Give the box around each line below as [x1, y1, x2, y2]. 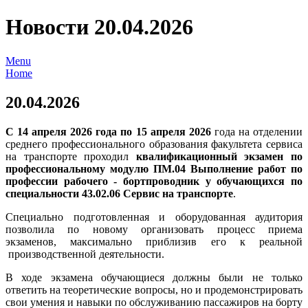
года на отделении [210, 125, 303, 137]
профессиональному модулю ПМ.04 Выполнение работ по [5, 162, 302, 175]
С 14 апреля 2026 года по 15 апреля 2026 [5, 125, 211, 137]
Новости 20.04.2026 [5, 14, 193, 40]
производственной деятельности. [5, 247, 167, 260]
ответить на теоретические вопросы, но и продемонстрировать [5, 283, 302, 296]
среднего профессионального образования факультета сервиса [5, 137, 302, 150]
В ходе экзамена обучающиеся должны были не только [5, 271, 302, 283]
